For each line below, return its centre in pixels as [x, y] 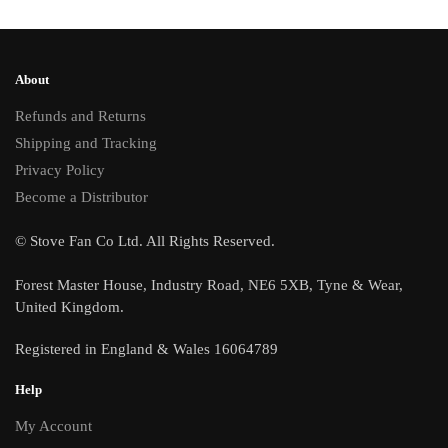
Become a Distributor [81, 197]
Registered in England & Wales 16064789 [146, 349]
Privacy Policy [60, 170]
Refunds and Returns [80, 116]
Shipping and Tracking [86, 143]
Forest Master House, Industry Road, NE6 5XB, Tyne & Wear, [209, 285]
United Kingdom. [69, 307]
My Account [53, 426]
